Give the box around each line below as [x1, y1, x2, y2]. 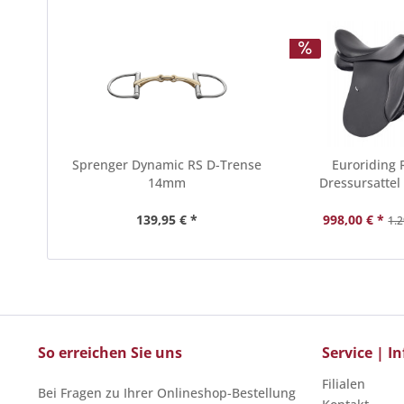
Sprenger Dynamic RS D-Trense [71, 156, 262, 173]
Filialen [322, 375, 365, 392]
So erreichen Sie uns [38, 343, 182, 363]
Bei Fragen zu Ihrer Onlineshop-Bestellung [38, 384, 296, 401]
